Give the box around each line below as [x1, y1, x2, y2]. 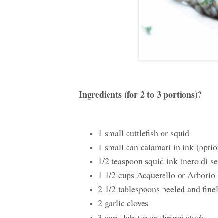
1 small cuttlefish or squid [97, 127, 189, 139]
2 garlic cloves [97, 197, 148, 209]
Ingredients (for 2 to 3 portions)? [79, 88, 202, 101]
